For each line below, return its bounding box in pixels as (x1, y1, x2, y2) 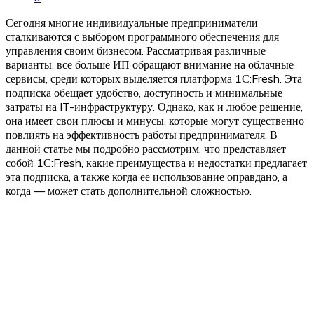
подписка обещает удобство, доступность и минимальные (6, 85, 282, 100)
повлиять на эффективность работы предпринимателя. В (6, 127, 278, 142)
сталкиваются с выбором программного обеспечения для (6, 29, 279, 43)
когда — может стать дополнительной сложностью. (6, 183, 252, 198)
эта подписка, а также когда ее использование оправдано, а (6, 169, 287, 184)
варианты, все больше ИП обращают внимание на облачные (6, 57, 294, 71)
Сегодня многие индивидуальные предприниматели (6, 15, 258, 29)
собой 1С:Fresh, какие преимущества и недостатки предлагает (6, 155, 307, 170)
